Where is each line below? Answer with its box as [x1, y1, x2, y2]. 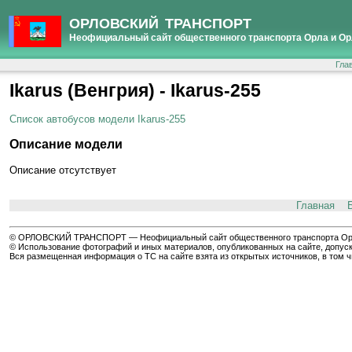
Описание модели [9, 137, 123, 152]
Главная [295, 200, 335, 212]
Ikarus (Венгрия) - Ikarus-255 [9, 80, 261, 101]
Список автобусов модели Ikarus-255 [9, 113, 185, 126]
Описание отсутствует [9, 164, 116, 177]
